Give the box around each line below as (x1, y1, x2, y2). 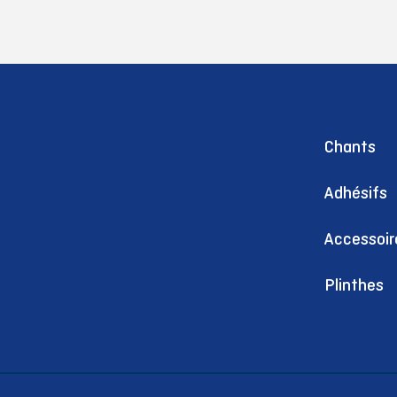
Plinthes (324, 276, 384, 294)
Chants (324, 137, 376, 156)
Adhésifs (324, 183, 387, 202)
